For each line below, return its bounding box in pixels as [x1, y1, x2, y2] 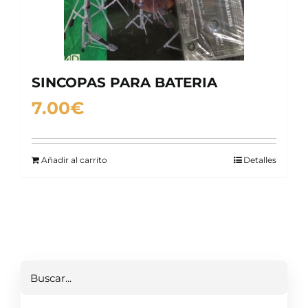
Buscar [20, 260, 58, 276]
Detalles [243, 155, 276, 165]
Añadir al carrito [41, 155, 107, 165]
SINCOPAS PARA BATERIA [32, 74, 217, 91]
